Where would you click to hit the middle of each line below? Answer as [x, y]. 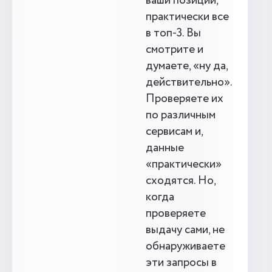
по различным [181, 115]
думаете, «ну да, [187, 66]
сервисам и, [174, 132]
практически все [187, 17]
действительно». [189, 83]
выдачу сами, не [185, 230]
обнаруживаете [185, 246]
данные [165, 148]
